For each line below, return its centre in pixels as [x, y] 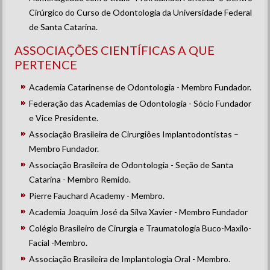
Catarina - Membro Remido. [80, 179]
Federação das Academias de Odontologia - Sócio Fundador [140, 103]
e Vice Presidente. [64, 118]
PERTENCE [46, 64]
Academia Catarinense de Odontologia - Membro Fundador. [140, 87]
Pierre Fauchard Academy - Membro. [97, 196]
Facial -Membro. [58, 243]
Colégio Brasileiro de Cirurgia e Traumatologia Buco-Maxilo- [140, 228]
